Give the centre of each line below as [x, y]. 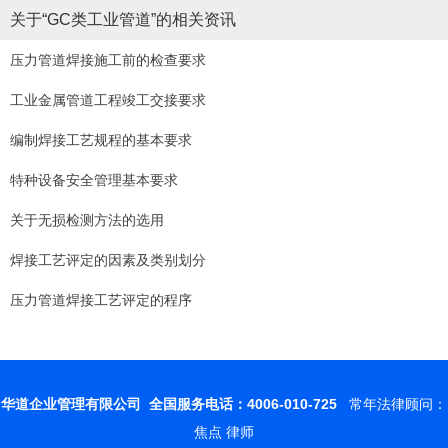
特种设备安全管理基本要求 [94, 180]
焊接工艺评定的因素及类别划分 [108, 260]
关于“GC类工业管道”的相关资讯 [123, 20]
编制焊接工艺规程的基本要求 [101, 140]
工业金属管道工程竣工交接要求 [108, 100]
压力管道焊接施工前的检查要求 [108, 60]
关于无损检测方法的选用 [87, 220]
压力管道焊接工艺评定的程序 [101, 300]
